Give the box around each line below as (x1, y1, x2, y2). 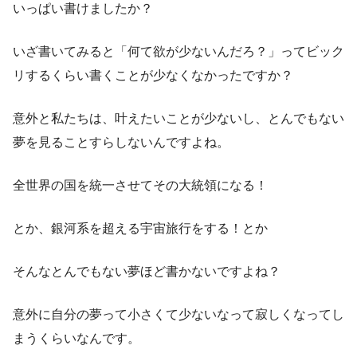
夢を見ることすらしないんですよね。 (13, 135, 229, 149)
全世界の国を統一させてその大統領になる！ (13, 178, 268, 192)
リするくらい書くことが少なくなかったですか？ (13, 68, 293, 82)
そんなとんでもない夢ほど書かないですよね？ (13, 264, 280, 278)
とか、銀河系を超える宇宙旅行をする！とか (13, 221, 268, 235)
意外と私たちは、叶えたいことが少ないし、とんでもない (13, 111, 344, 125)
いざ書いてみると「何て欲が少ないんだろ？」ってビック (13, 44, 344, 58)
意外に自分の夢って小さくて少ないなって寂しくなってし (13, 307, 344, 321)
